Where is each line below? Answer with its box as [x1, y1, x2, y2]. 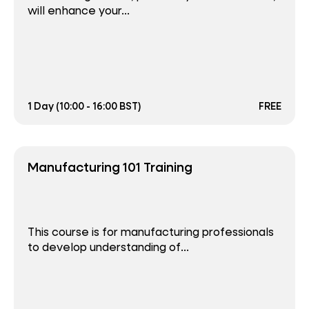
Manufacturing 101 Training [28, 157, 192, 175]
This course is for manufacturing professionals [28, 224, 274, 239]
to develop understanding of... [28, 239, 189, 255]
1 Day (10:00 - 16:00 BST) [28, 99, 141, 112]
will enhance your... [28, 2, 130, 17]
